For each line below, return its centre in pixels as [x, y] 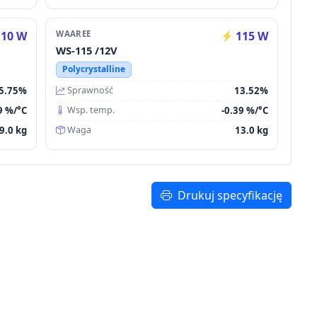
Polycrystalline [93, 69]
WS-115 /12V [87, 51]
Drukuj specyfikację [230, 196]
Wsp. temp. [91, 110]
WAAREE [74, 34]
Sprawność [91, 91]
